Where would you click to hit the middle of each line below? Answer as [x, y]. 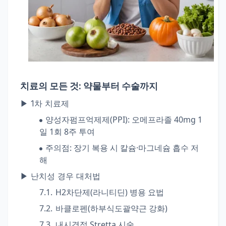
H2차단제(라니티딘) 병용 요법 [110, 192]
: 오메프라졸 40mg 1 [165, 120]
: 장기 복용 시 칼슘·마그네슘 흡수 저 [134, 148]
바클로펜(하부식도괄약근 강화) [111, 208]
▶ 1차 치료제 [45, 103]
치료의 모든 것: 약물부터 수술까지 [89, 86]
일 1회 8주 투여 [67, 132]
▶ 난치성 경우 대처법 [60, 176]
